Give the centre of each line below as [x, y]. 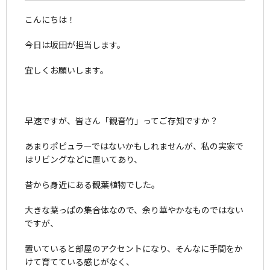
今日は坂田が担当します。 [75, 44]
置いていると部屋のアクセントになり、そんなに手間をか [134, 248]
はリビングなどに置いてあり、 [83, 159]
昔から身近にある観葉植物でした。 [92, 184]
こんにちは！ [50, 19]
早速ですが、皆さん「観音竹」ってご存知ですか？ [121, 120]
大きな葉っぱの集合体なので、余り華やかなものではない [134, 209]
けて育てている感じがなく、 [80, 261]
